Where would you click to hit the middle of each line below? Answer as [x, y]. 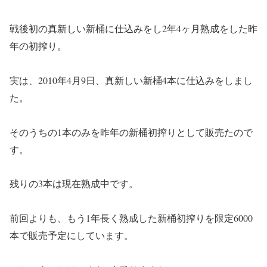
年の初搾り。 [38, 45]
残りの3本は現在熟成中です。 [74, 184]
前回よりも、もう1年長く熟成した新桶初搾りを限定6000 [131, 218]
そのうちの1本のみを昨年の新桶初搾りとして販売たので [131, 132]
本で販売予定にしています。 [72, 235]
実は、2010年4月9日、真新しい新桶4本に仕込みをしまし [131, 80]
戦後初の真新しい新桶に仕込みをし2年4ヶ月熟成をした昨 [133, 28]
